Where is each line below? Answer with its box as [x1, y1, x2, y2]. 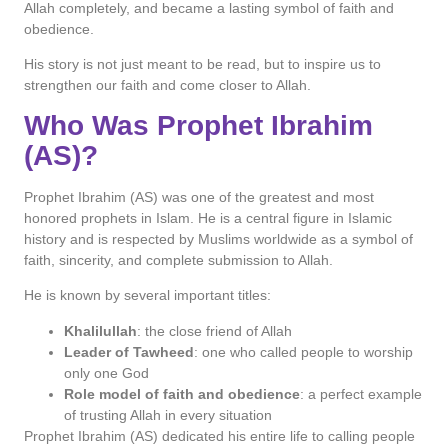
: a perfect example [300, 385, 422, 402]
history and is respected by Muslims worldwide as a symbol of [24, 230, 413, 247]
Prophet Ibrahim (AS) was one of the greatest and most [24, 188, 374, 205]
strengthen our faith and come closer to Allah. [24, 77, 311, 94]
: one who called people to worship [194, 343, 413, 360]
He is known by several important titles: [24, 287, 271, 304]
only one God [64, 364, 149, 381]
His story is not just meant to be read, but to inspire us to [24, 56, 381, 73]
